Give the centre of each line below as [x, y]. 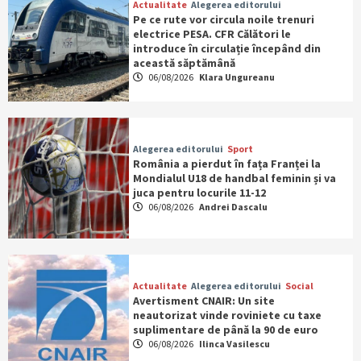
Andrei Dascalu [233, 207]
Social [299, 286]
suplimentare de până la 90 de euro [225, 330]
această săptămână [184, 63]
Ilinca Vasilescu [234, 344]
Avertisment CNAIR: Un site [203, 301]
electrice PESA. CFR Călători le [212, 34]
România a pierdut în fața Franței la [226, 164]
